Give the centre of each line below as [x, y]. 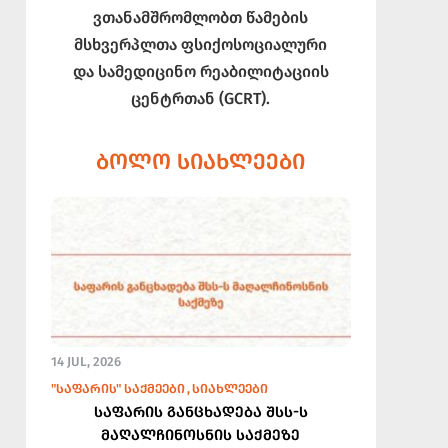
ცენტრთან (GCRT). [201, 98]
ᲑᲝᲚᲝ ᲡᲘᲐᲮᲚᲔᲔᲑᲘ [201, 161]
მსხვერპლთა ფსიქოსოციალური [201, 44]
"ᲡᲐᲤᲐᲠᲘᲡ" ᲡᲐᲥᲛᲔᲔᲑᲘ [117, 388]
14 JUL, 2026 [85, 361]
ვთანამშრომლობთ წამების [201, 17]
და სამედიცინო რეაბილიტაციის [200, 71]
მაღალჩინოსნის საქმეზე [201, 434]
